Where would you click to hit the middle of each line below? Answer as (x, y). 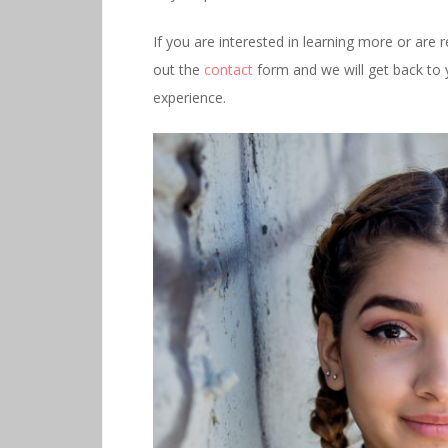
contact (228, 69)
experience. (189, 97)
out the (178, 69)
